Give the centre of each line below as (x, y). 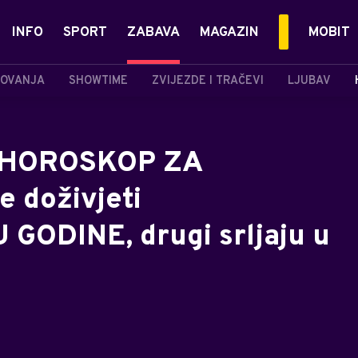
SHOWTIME (98, 81)
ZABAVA (153, 33)
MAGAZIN (229, 33)
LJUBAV (309, 81)
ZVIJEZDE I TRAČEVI (208, 81)
